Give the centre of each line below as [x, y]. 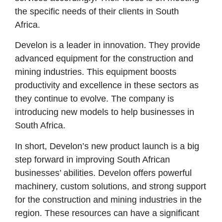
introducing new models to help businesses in [105, 112]
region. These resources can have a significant [107, 213]
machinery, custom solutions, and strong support [111, 186]
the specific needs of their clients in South [97, 11]
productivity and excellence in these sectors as [107, 85]
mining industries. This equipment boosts [96, 72]
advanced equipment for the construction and [104, 59]
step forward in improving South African [92, 159]
